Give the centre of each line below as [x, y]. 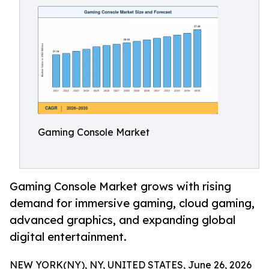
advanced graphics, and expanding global [122, 220]
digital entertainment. [68, 237]
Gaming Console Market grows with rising [120, 186]
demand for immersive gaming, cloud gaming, [132, 203]
